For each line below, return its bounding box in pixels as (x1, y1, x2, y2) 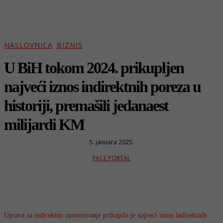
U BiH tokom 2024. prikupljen (4, 58, 184, 77)
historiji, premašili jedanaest (4, 96, 168, 114)
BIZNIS (57, 40, 83, 50)
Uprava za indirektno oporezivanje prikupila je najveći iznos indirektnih (4, 211, 207, 219)
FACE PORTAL (93, 153, 130, 162)
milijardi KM (4, 115, 84, 133)
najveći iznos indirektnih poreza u (4, 77, 201, 96)
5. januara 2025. (89, 137, 134, 146)
